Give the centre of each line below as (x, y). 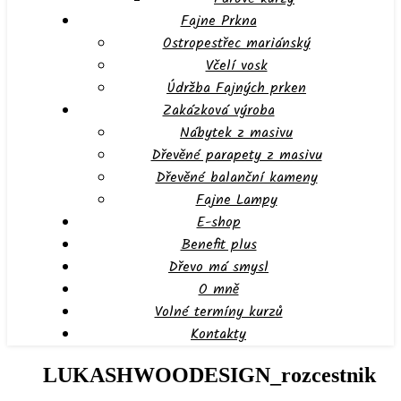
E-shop (218, 222)
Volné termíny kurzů (218, 312)
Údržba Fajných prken (236, 88)
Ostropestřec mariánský (236, 43)
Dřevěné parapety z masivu (236, 155)
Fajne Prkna (218, 21)
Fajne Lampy (236, 200)
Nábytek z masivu (236, 133)
